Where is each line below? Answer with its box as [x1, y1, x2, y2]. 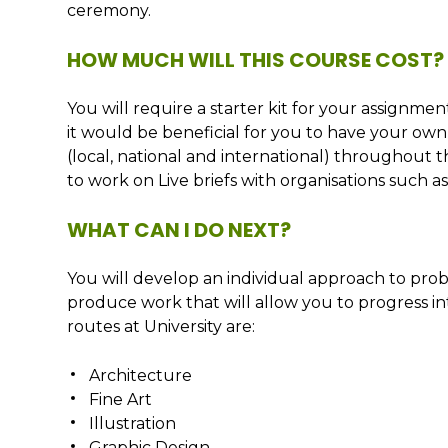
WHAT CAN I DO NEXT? [67, 216, 292, 244]
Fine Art [89, 390, 153, 409]
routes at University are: [67, 317, 256, 336]
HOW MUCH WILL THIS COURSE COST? [67, 46, 445, 74]
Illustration [89, 414, 177, 433]
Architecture [89, 366, 193, 385]
